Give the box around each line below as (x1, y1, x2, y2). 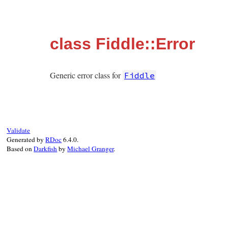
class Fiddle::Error (50, 35, 195, 53)
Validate (7, 126, 31, 135)
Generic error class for (50, 70, 123, 80)
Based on (7, 144, 34, 153)
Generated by (7, 135, 46, 144)
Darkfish (34, 144, 58, 153)
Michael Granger (67, 144, 114, 153)
